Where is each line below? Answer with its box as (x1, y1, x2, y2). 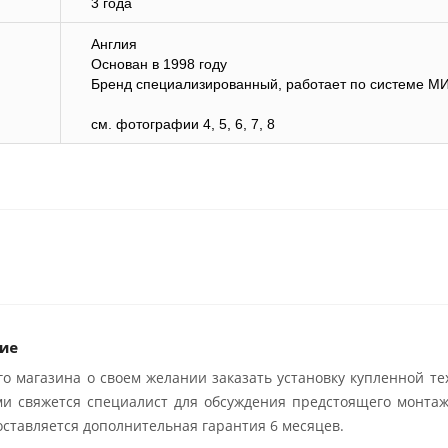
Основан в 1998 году (91, 56, 227, 73)
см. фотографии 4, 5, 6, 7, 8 (91, 116, 275, 133)
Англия (91, 36, 137, 53)
